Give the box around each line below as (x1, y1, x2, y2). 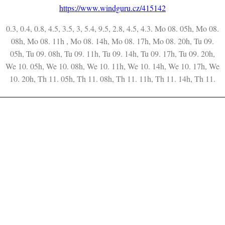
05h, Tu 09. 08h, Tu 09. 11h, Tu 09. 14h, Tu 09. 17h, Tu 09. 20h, (10, 48, 215, 59)
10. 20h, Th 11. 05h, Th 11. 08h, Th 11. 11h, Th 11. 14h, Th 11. (10, 73, 215, 84)
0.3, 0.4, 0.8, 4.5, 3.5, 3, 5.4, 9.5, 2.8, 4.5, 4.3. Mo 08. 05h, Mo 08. (6, 23, 219, 34)
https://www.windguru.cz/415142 (59, 2, 166, 13)
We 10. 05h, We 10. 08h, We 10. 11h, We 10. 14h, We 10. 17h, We (6, 60, 219, 71)
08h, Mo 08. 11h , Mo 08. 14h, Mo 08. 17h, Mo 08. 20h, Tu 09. (11, 35, 214, 46)
